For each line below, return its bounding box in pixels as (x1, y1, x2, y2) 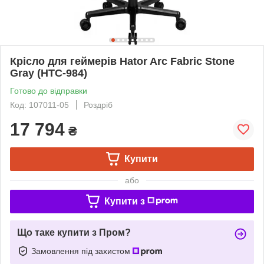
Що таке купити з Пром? (17, 227, 131, 237)
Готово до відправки (10, 85, 87, 95)
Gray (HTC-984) (10, 67, 87, 79)
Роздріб (84, 100, 113, 110)
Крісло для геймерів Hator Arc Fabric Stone (10, 55, 235, 67)
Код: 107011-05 (10, 100, 69, 110)
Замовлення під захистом (31, 246, 133, 256)
